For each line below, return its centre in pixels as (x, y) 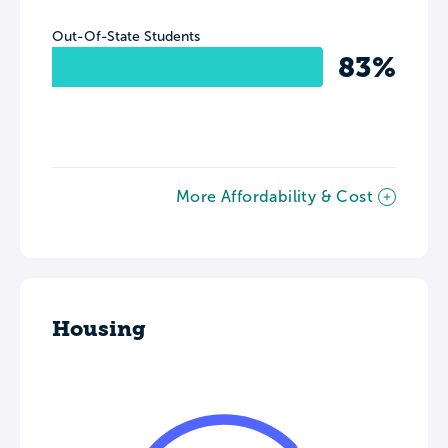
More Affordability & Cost (274, 197)
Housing (99, 329)
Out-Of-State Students (126, 37)
